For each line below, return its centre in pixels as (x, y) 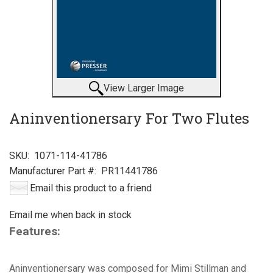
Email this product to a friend (91, 188)
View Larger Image (144, 88)
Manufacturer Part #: (53, 171)
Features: (35, 231)
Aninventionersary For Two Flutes (129, 118)
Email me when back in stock (70, 214)
